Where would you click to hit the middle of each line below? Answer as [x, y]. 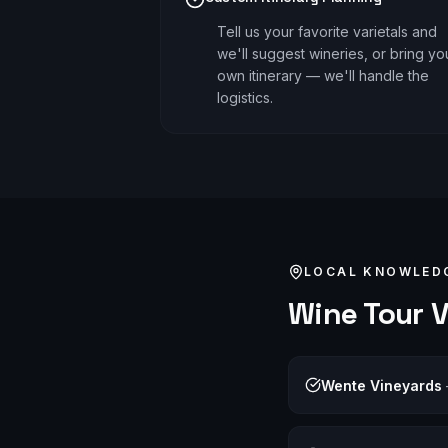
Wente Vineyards [381, 385]
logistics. [245, 97]
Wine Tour [356, 313]
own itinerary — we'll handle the [323, 75]
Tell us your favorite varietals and [327, 31]
